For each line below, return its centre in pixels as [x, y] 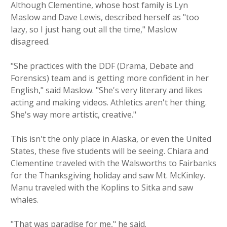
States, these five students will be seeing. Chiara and [109, 151]
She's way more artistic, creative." [73, 115]
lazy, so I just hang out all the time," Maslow [94, 30]
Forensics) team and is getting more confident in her [110, 78]
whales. [25, 200]
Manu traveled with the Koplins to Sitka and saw [102, 188]
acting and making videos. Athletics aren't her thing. [109, 103]
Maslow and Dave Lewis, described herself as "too [105, 17]
